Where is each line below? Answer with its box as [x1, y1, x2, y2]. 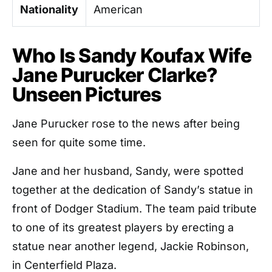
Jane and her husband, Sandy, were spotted [12, 165, 243, 177]
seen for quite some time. [12, 136, 146, 149]
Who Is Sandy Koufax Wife [12, 44, 251, 67]
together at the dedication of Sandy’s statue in [12, 183, 253, 196]
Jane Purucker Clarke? [12, 63, 218, 87]
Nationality [20, 3, 78, 16]
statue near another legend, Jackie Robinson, [12, 240, 249, 253]
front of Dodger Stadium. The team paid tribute [12, 202, 257, 215]
